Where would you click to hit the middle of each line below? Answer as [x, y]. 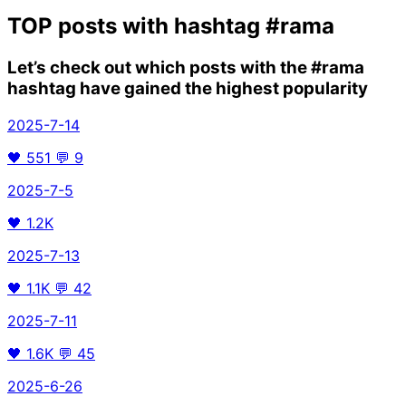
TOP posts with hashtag [136, 26]
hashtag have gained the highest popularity [188, 88]
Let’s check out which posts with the [159, 68]
